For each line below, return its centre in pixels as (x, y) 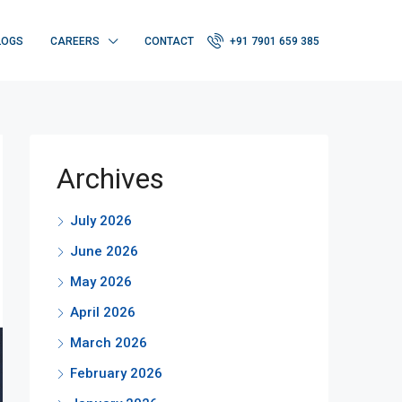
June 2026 (104, 251)
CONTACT (169, 41)
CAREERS (75, 41)
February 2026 (116, 373)
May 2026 (101, 282)
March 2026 (109, 343)
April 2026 (103, 312)
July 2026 (101, 221)
